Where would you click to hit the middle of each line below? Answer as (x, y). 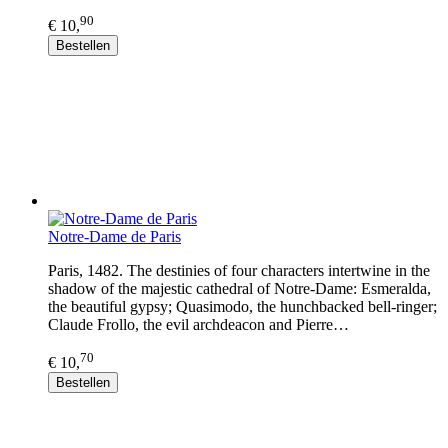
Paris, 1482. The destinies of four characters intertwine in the (239, 270)
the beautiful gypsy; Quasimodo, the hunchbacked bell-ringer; (242, 306)
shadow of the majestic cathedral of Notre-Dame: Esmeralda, (239, 288)
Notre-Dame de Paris (114, 236)
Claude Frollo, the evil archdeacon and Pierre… (198, 324)
